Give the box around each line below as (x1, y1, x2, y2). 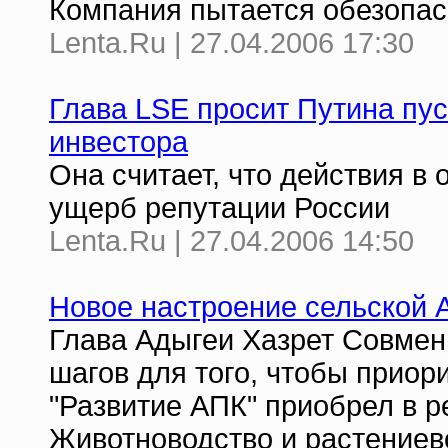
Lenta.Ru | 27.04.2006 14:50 (49, 225, 414, 257)
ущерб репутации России (49, 192, 390, 224)
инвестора (49, 126, 188, 158)
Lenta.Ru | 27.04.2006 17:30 (49, 27, 414, 59)
